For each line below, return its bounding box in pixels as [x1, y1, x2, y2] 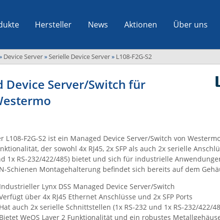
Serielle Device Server [49, 52, 110, 61]
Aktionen [124, 19, 157, 30]
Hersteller [35, 19, 72, 30]
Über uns [173, 19, 208, 30]
